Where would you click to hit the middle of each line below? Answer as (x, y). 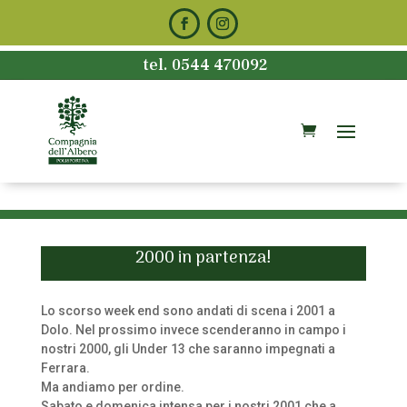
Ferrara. (65, 368)
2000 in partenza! (203, 258)
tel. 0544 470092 (203, 65)
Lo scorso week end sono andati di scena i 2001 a (188, 311)
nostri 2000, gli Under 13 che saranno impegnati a (188, 349)
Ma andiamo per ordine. (112, 387)
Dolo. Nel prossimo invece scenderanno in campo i (193, 330)
